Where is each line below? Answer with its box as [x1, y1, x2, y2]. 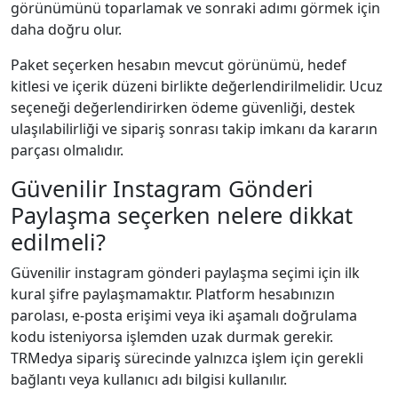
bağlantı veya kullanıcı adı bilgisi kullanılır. [11, 369, 287, 389]
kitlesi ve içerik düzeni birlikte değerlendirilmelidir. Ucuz [11, 76, 383, 96]
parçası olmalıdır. [11, 139, 123, 160]
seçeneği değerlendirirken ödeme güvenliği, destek [11, 97, 355, 117]
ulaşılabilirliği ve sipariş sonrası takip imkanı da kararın [11, 118, 378, 139]
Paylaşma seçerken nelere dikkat [11, 199, 353, 230]
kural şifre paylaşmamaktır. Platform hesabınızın [11, 283, 335, 304]
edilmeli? [11, 226, 106, 257]
